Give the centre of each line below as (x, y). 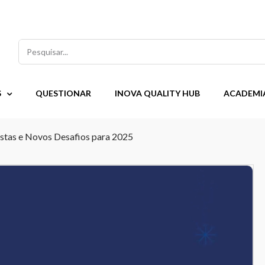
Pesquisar (38, 44)
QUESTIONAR (63, 93)
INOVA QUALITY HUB (157, 93)
